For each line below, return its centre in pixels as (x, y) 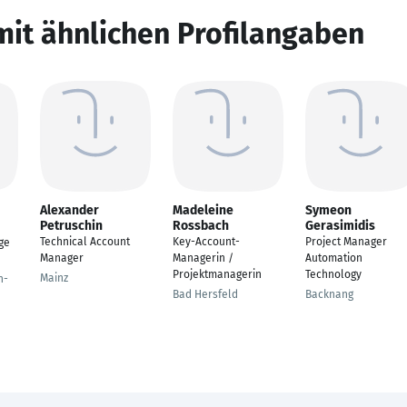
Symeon (328, 210)
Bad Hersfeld (205, 294)
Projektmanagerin (217, 274)
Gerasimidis (340, 226)
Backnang (329, 294)
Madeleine (203, 210)
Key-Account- (206, 242)
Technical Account (85, 242)
